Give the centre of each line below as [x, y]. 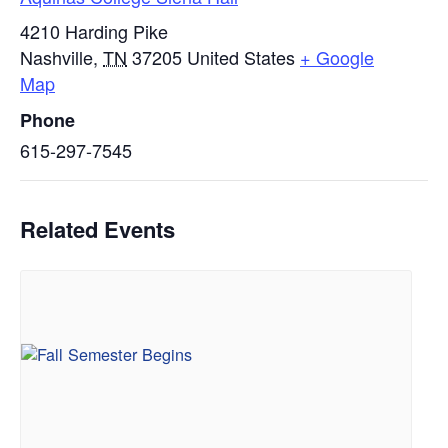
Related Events [97, 229]
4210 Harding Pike [94, 31]
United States [241, 57]
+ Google [337, 57]
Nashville [56, 57]
